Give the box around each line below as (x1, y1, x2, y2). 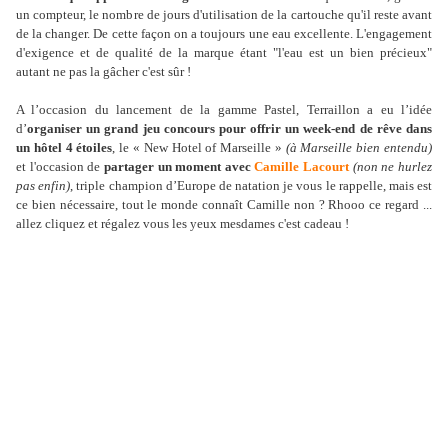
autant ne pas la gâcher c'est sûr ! (16, 64, 191, 80)
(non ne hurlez (352, 159, 433, 175)
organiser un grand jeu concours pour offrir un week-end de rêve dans (27, 121, 432, 137)
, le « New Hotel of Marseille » (112, 140, 286, 156)
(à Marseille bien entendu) (285, 140, 433, 156)
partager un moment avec (103, 159, 255, 175)
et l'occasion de (16, 159, 104, 175)
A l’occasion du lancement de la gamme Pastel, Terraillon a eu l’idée (16, 102, 432, 118)
